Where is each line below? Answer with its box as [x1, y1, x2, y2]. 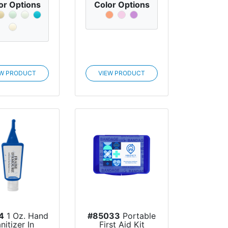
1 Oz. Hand [4, 210, 49, 221]
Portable [120, 210, 156, 221]
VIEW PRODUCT [98, 69, 146, 77]
